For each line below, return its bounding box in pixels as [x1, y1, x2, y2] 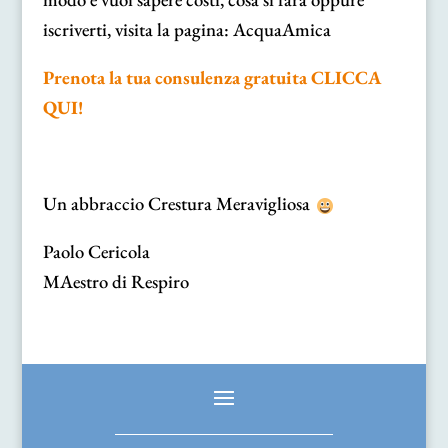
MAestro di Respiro [42, 268, 189, 294]
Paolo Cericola [42, 238, 150, 264]
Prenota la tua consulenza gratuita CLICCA [42, 64, 381, 90]
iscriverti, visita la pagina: [42, 16, 233, 42]
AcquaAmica [232, 16, 331, 42]
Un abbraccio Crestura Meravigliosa [42, 190, 314, 216]
